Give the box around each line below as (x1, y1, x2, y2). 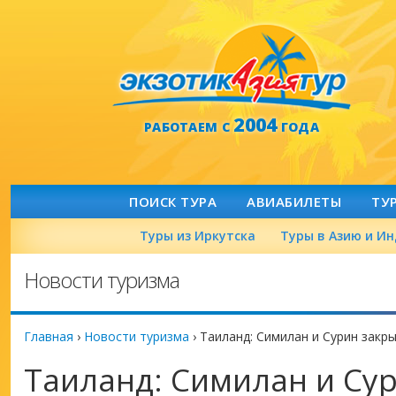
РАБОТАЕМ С (143, 118, 234, 135)
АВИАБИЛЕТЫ (247, 193, 341, 210)
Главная (24, 328, 73, 345)
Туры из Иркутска (140, 227, 255, 244)
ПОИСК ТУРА (129, 193, 217, 210)
